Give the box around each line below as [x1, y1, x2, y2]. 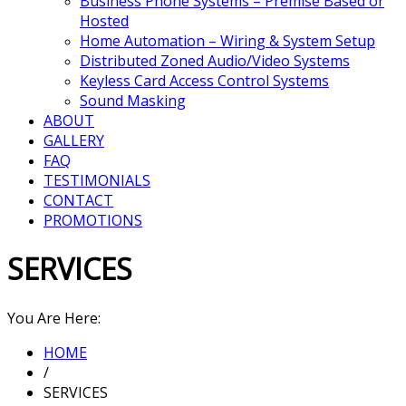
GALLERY [43, 130, 104, 150]
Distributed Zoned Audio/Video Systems [80, 50, 350, 71]
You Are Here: [7, 307, 101, 328]
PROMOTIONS [43, 209, 142, 230]
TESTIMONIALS [43, 169, 150, 190]
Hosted [80, 10, 129, 31]
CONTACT [43, 189, 113, 210]
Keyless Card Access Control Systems [80, 70, 329, 91]
